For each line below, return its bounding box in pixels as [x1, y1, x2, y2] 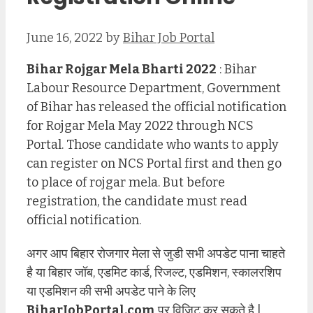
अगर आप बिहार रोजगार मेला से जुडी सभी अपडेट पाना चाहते [27, 246, 285, 262]
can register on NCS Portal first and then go [27, 155, 282, 171]
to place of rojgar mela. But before [27, 174, 225, 190]
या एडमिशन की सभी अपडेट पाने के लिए [27, 284, 196, 300]
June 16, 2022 [27, 29, 103, 45]
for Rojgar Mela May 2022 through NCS [27, 117, 254, 133]
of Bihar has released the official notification [27, 99, 286, 115]
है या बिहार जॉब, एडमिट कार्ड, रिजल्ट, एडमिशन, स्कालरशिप [27, 265, 282, 281]
